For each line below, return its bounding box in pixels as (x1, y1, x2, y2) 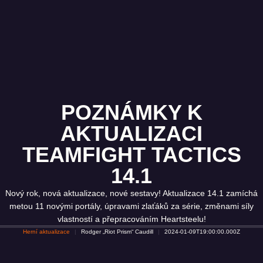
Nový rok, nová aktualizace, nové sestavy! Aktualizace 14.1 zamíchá (5, 188, 258, 198)
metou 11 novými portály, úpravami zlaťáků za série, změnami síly (9, 201, 254, 211)
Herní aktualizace (23, 228, 70, 235)
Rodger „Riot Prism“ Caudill (81, 228, 153, 235)
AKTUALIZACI (60, 122, 203, 146)
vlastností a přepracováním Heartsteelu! (57, 214, 206, 224)
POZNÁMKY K (60, 100, 203, 124)
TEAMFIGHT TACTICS (22, 143, 241, 167)
